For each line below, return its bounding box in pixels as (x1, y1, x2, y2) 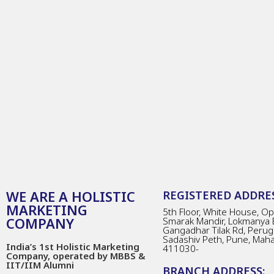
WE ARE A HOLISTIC (6, 187, 135, 206)
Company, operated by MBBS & (6, 249, 146, 262)
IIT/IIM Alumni (6, 258, 74, 271)
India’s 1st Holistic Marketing (6, 240, 139, 253)
